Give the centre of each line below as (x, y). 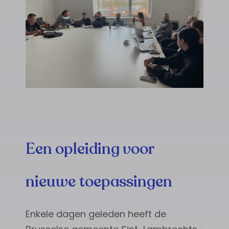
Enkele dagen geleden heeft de (96, 214)
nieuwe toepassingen (99, 181)
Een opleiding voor (90, 149)
